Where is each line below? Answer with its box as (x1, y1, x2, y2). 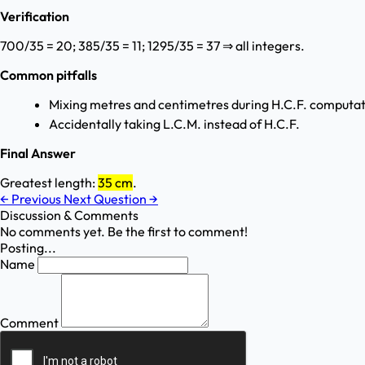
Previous (9, 191, 64, 208)
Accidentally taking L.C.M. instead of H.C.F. (49, 116, 300, 133)
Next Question (64, 191, 149, 208)
